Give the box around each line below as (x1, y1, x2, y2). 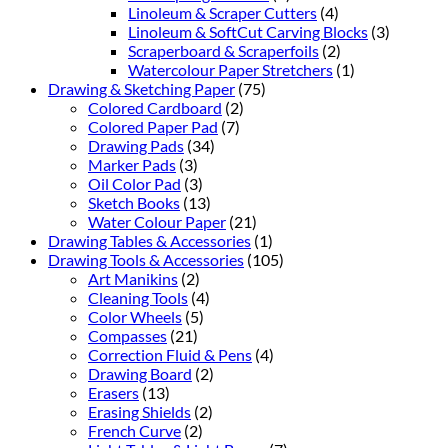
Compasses (88, 325, 167, 345)
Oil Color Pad (88, 173, 181, 193)
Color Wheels (88, 306, 182, 326)
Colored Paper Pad (88, 116, 218, 136)
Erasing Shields (88, 401, 191, 421)
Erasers (88, 382, 139, 402)
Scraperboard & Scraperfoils (128, 40, 319, 60)
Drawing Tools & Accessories (48, 249, 244, 269)
